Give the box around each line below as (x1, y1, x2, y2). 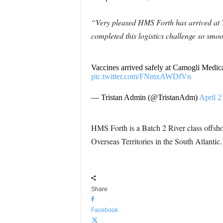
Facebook (91, 207, 118, 214)
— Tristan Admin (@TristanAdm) (91, 93, 199, 102)
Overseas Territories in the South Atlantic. (91, 136, 222, 146)
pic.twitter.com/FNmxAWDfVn (91, 72, 191, 81)
